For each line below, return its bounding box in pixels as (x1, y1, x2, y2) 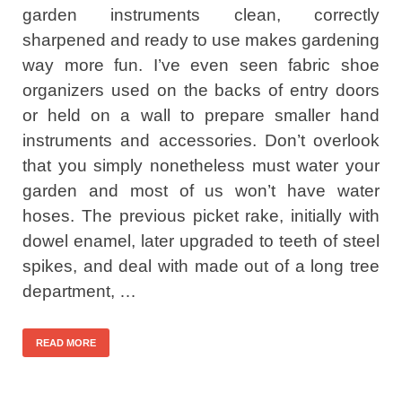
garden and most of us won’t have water (22, 180, 380, 200)
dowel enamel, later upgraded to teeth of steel (22, 231, 380, 250)
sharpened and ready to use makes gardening (22, 30, 380, 49)
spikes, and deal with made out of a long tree (22, 256, 380, 275)
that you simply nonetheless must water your (22, 155, 380, 175)
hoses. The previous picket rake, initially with (22, 205, 380, 225)
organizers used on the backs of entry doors (22, 80, 380, 100)
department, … (22, 281, 136, 301)
